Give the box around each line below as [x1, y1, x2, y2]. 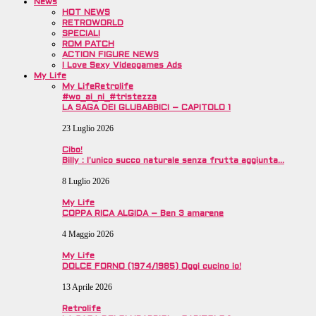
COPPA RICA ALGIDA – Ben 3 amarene [62, 209, 224, 219]
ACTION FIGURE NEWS [62, 51, 159, 60]
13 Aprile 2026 [62, 282, 112, 293]
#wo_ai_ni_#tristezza [62, 93, 157, 102]
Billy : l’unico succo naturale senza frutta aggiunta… [62, 157, 284, 166]
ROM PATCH [62, 40, 114, 49]
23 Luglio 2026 [62, 123, 114, 134]
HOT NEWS [62, 8, 110, 18]
